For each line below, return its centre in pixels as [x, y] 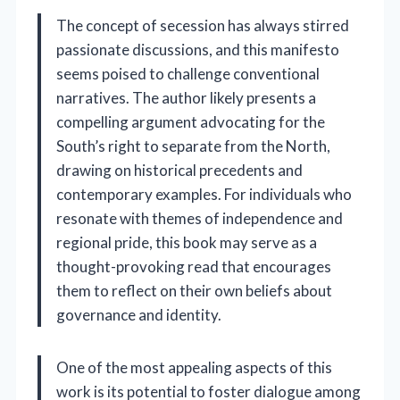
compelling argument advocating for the [191, 122]
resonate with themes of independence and [200, 219]
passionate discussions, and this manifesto [198, 50]
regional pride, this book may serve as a [187, 243]
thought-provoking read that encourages [194, 267]
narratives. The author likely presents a [186, 98]
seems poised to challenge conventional [188, 74]
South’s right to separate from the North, [193, 146]
